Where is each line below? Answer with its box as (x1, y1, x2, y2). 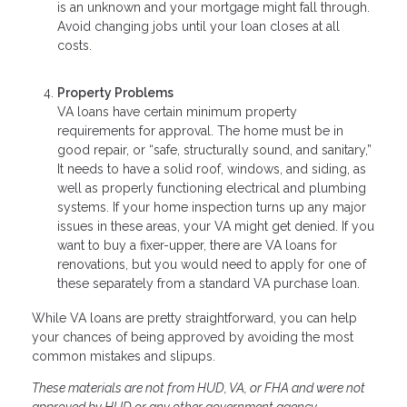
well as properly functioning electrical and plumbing (57, 181, 366, 196)
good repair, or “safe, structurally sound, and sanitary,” (57, 143, 372, 158)
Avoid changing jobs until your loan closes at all (57, 18, 340, 34)
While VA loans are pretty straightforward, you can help (32, 311, 357, 326)
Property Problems (57, 85, 174, 101)
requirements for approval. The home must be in (57, 124, 343, 139)
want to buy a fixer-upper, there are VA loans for (57, 238, 337, 253)
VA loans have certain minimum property (57, 104, 297, 120)
